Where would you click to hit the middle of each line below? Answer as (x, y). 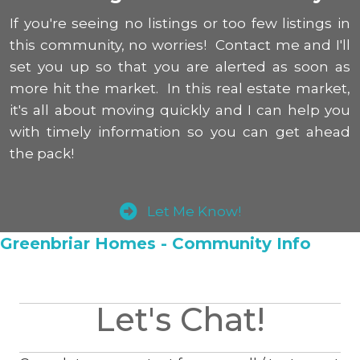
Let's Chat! (180, 319)
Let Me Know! (194, 211)
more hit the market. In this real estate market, (180, 88)
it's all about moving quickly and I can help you (180, 110)
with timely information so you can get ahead (180, 131)
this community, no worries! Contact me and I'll (180, 45)
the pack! (42, 153)
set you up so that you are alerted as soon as (180, 66)
